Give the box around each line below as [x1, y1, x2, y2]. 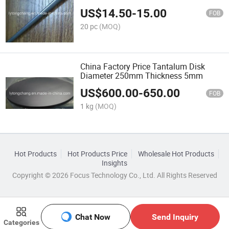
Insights [102, 158, 127, 168]
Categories [3, 218, 39, 227]
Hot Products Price [67, 149, 127, 158]
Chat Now [75, 212, 110, 222]
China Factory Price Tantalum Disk [80, 60, 205, 72]
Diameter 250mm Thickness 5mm [80, 70, 203, 81]
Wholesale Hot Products [138, 149, 214, 158]
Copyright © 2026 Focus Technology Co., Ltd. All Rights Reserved [12, 170, 217, 180]
